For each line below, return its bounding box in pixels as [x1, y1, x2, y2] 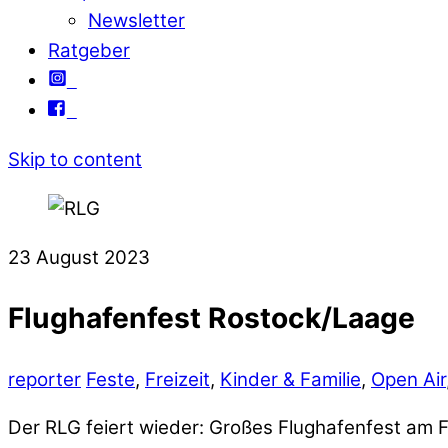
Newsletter [88, 9, 185, 33]
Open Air [371, 367, 446, 391]
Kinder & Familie [220, 367, 361, 391]
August [36, 245, 99, 269]
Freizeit [145, 367, 210, 391]
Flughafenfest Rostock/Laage [8, 301, 415, 336]
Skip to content [8, 148, 142, 172]
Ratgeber [48, 39, 130, 63]
